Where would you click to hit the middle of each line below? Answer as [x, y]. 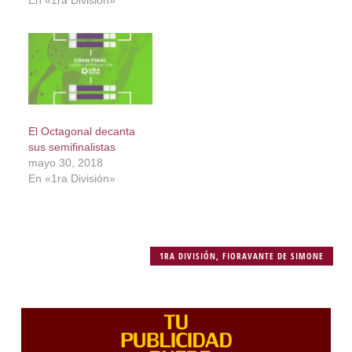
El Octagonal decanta [81, 131]
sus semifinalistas [71, 147]
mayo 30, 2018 [65, 162]
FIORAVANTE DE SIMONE [273, 255]
